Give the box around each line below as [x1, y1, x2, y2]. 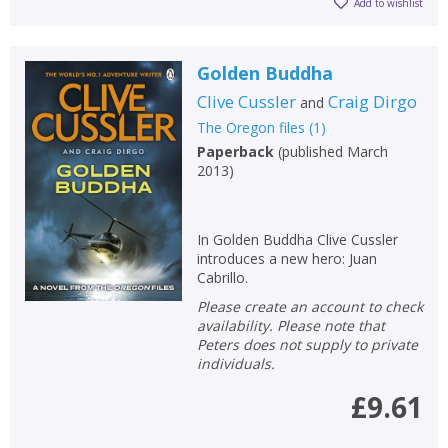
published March [281, 141, 388, 161]
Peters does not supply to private [196, 334, 418, 354]
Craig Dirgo [327, 89, 417, 113]
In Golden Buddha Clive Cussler [196, 229, 398, 249]
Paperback [196, 141, 274, 161]
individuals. [196, 353, 275, 373]
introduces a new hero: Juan [196, 248, 377, 268]
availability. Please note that [196, 315, 385, 335]
